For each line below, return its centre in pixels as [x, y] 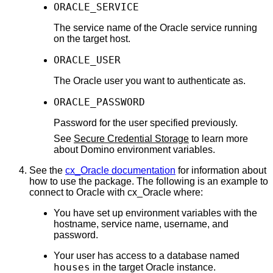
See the [47, 170]
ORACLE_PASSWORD [99, 102]
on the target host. [92, 38]
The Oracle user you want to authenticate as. [150, 80]
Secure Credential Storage [131, 138]
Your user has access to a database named [147, 255]
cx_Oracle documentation [120, 170]
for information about [221, 170]
